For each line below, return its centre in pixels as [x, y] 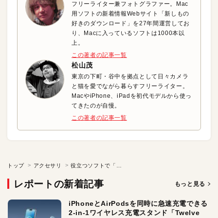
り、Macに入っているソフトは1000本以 [128, 33]
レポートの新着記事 [59, 184]
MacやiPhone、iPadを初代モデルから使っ [132, 96]
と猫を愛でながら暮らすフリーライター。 [130, 86]
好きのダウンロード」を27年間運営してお [131, 23]
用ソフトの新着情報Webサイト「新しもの [130, 13]
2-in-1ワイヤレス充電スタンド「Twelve [134, 212]
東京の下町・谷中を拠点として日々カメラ [130, 76]
